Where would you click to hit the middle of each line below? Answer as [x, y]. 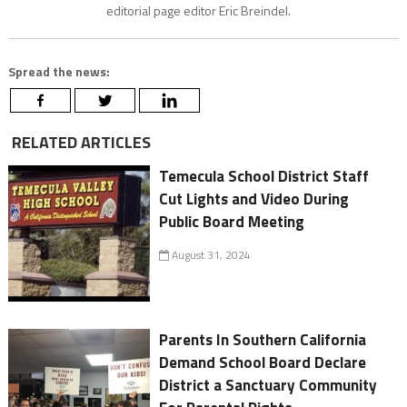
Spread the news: [59, 72]
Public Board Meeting [232, 222]
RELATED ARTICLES [79, 143]
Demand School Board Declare [263, 363]
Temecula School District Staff [264, 177]
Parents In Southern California [265, 340]
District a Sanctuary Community [268, 386]
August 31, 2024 [210, 255]
